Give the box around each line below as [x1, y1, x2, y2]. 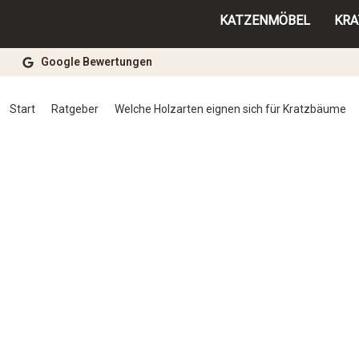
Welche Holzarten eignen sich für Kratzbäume [115, 103, 346, 116]
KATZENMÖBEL [220, 13, 311, 28]
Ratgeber [51, 103, 99, 116]
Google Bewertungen [40, 55, 152, 69]
